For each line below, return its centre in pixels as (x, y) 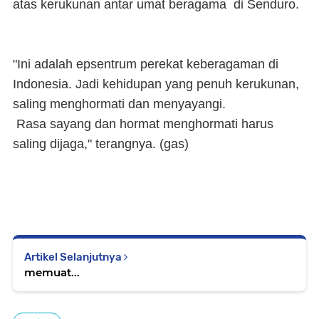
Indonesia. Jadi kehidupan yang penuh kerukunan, (156, 84)
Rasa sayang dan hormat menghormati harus (143, 124)
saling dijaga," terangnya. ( (88, 144)
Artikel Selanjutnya (74, 257)
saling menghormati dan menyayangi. (119, 104)
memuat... (52, 273)
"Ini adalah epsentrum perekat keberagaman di (146, 64)
